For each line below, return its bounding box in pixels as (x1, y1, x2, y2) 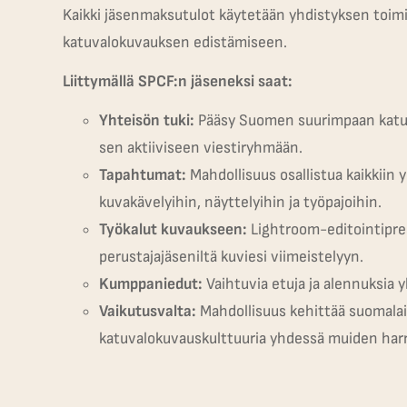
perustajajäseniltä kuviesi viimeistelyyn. (98, 246, 363, 266)
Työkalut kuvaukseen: (98, 219, 247, 239)
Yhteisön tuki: (98, 110, 194, 130)
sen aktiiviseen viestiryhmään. (98, 137, 303, 157)
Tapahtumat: (98, 164, 186, 184)
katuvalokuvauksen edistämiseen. (62, 32, 287, 52)
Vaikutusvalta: (98, 301, 196, 321)
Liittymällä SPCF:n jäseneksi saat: (62, 71, 293, 91)
